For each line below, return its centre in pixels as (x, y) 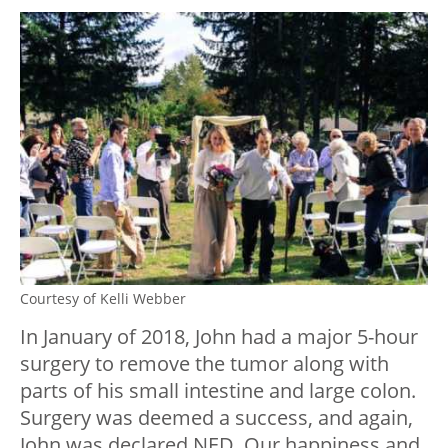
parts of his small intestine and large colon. (218, 390)
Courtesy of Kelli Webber (103, 298)
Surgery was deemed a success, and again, (216, 417)
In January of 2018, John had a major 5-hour (219, 336)
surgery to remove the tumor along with (204, 363)
